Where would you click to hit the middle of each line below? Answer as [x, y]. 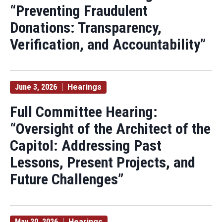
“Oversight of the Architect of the [110, 129]
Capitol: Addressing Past [86, 145]
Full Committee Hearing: [84, 112]
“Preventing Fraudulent [79, 11]
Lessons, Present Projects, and [103, 162]
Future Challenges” [67, 179]
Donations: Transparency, [86, 28]
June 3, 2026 [36, 87]
